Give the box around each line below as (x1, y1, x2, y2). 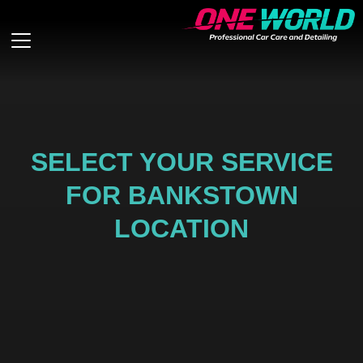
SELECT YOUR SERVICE (30, 147, 333, 177)
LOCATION (114, 214, 249, 243)
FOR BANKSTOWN (65, 181, 298, 210)
